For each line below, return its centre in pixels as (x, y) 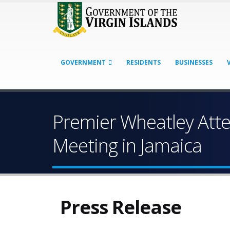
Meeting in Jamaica (127, 145)
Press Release (121, 207)
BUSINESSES (194, 62)
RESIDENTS (143, 62)
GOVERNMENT (83, 62)
